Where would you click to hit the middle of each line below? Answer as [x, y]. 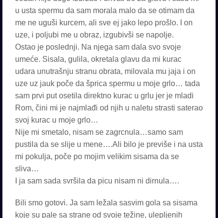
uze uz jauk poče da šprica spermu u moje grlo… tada [108, 83]
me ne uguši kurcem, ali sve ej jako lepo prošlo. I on [104, 23]
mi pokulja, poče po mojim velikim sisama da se [97, 156]
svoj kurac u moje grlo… [57, 120]
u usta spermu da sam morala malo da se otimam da [105, 10]
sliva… [27, 169]
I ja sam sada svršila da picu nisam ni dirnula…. [97, 181]
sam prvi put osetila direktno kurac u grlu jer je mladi [104, 96]
